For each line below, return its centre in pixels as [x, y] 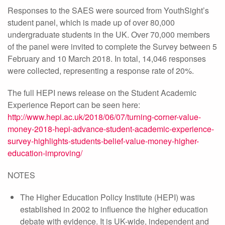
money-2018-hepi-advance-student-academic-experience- [111, 129]
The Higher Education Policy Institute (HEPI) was [107, 197]
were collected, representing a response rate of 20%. [101, 71]
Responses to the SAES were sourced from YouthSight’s [108, 10]
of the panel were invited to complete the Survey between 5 [112, 46]
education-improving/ [45, 153]
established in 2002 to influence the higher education [114, 209]
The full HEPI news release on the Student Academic [102, 93]
